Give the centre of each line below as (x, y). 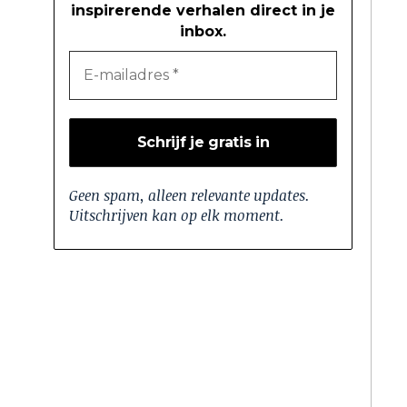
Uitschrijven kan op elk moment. (177, 215)
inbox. (203, 31)
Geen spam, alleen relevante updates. (189, 195)
